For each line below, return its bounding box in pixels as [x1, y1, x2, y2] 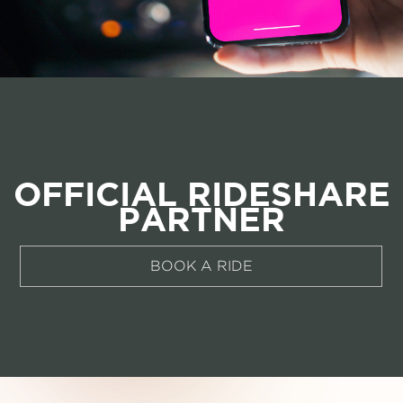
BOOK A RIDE [150, 257, 253, 273]
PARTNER [118, 199, 285, 237]
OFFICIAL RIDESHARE [13, 174, 390, 212]
